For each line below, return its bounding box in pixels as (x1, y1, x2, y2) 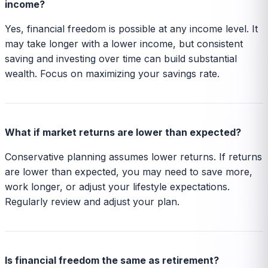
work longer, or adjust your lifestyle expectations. (5, 180, 230, 193)
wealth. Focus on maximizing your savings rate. (5, 67, 220, 80)
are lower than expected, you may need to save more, (5, 165, 252, 178)
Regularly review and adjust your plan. (5, 195, 179, 208)
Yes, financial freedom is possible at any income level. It (5, 22, 258, 35)
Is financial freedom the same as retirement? (5, 254, 219, 266)
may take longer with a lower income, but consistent (5, 37, 243, 50)
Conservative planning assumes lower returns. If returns (5, 150, 262, 163)
